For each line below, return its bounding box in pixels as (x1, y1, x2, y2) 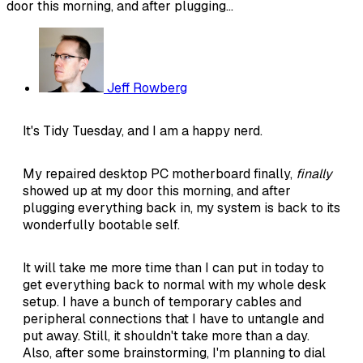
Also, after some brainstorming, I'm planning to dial (23, 344, 326, 361)
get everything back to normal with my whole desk (23, 275, 327, 293)
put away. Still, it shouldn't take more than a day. (23, 327, 310, 344)
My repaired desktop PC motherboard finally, (23, 164, 296, 182)
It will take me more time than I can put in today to (23, 258, 324, 276)
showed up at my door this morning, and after (23, 181, 291, 199)
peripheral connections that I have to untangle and (23, 310, 324, 327)
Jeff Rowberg (107, 79, 187, 96)
